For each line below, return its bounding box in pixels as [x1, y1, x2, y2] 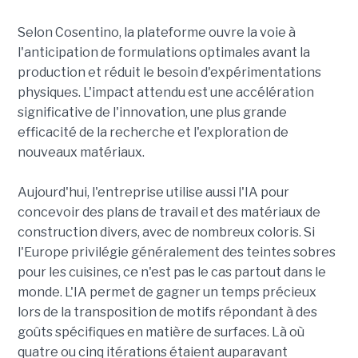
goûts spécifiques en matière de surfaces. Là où [17, 324, 304, 340]
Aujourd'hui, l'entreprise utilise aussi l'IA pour [17, 184, 289, 200]
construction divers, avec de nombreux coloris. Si [17, 224, 315, 240]
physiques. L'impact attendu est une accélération [17, 84, 314, 100]
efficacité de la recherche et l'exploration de [17, 124, 288, 140]
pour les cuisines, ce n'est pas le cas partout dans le [17, 264, 326, 280]
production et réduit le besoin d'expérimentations [17, 64, 321, 80]
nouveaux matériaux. [17, 144, 145, 160]
